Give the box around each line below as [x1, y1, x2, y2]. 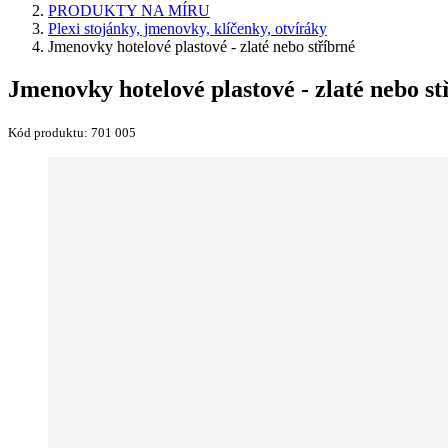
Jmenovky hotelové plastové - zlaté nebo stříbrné [48, 38, 355, 55]
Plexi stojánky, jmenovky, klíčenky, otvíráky [48, 20, 327, 37]
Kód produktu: [8, 124, 91, 140]
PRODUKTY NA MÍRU [48, 2, 210, 19]
